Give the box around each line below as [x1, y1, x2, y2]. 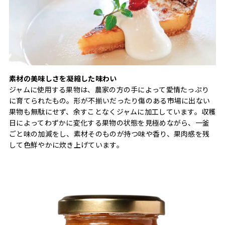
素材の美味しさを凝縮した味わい [9, 73, 117, 84]
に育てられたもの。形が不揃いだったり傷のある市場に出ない [9, 95, 210, 106]
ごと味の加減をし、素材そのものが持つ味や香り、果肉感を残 [9, 129, 210, 139]
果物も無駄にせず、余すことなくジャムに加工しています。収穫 [9, 106, 216, 117]
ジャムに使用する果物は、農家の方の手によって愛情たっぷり [9, 84, 209, 95]
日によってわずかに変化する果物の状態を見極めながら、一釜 [9, 118, 210, 128]
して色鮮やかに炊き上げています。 [9, 140, 124, 150]
